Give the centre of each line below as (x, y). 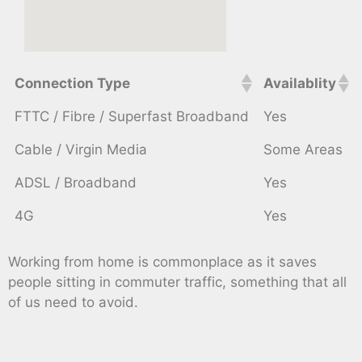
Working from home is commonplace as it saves (162, 262)
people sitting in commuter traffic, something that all (177, 282)
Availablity (300, 83)
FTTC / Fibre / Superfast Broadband (132, 116)
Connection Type (72, 83)
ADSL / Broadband (76, 182)
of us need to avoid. (73, 303)
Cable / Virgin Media (81, 149)
